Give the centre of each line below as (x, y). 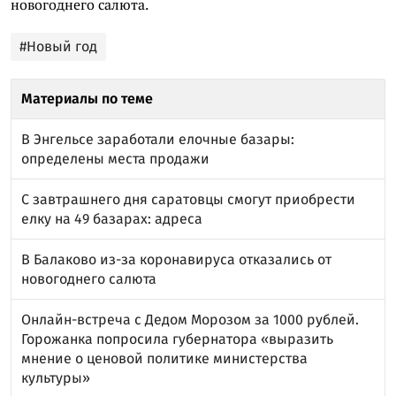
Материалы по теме (87, 99)
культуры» (56, 378)
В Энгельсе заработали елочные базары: (158, 139)
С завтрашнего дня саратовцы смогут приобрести (188, 199)
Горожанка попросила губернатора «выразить (177, 339)
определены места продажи (115, 159)
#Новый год (58, 46)
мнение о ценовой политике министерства (164, 358)
